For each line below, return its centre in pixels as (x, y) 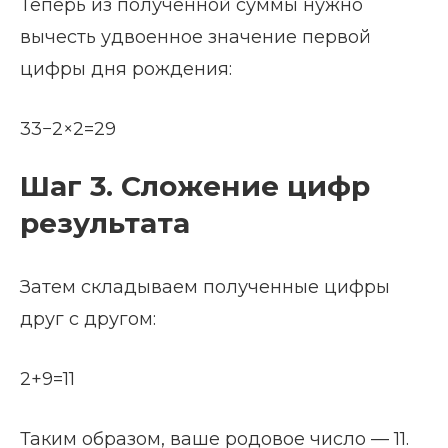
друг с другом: (88, 319)
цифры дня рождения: (126, 69)
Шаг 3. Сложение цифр (195, 186)
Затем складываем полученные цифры (205, 287)
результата (105, 223)
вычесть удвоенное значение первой (195, 37)
